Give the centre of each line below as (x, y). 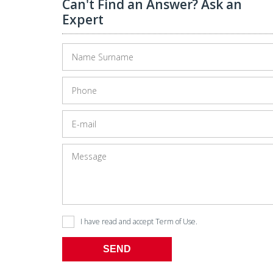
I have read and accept (118, 222)
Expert (83, 20)
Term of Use (175, 222)
